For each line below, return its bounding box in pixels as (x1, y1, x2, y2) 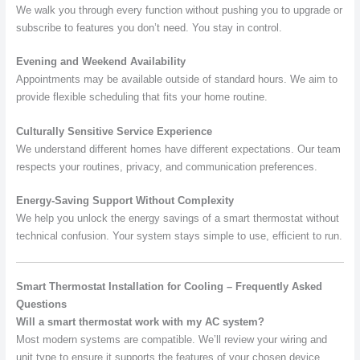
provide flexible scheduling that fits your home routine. (15, 91, 268, 104)
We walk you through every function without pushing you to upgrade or (15, 3, 342, 16)
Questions (15, 297, 67, 310)
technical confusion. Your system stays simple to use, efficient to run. (15, 230, 342, 243)
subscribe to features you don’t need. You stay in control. (15, 21, 282, 34)
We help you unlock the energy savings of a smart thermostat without (15, 212, 339, 225)
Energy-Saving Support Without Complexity (15, 194, 234, 207)
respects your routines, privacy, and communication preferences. (15, 160, 317, 173)
